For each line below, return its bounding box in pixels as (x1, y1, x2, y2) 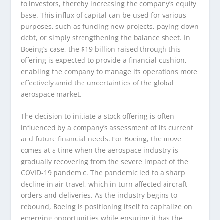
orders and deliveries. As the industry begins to (21, 191, 178, 200)
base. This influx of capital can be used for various (21, 10, 187, 20)
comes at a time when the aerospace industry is (21, 145, 179, 155)
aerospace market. (21, 89, 82, 99)
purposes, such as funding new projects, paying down (21, 21, 199, 31)
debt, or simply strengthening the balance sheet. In (21, 32, 191, 42)
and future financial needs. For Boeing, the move (21, 134, 182, 144)
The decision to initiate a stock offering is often (21, 111, 175, 121)
